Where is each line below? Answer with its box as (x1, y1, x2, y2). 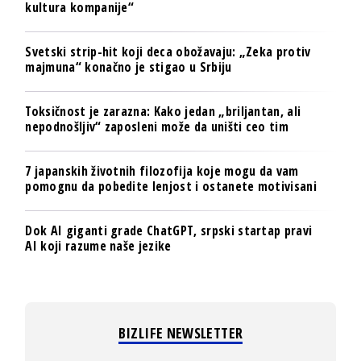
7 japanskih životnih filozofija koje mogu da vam (25, 162, 299, 180)
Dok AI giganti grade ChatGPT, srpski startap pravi (25, 222, 313, 239)
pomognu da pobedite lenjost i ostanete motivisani (25, 177, 317, 195)
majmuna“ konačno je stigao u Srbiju (25, 58, 232, 76)
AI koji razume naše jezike (25, 237, 172, 255)
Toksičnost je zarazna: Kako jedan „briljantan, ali (25, 102, 301, 120)
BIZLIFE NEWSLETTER (118, 323, 243, 342)
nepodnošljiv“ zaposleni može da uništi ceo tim (25, 118, 289, 135)
